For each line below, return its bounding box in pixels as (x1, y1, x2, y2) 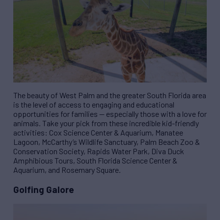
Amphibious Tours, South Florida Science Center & (13, 156, 177, 165)
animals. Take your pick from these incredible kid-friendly (13, 118, 199, 128)
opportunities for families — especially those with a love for (13, 109, 207, 119)
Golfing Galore (13, 183, 74, 195)
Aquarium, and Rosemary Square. (13, 165, 121, 175)
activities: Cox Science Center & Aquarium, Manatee (13, 128, 183, 137)
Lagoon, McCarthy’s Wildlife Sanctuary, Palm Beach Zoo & (13, 137, 200, 147)
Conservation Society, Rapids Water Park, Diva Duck (13, 146, 184, 156)
